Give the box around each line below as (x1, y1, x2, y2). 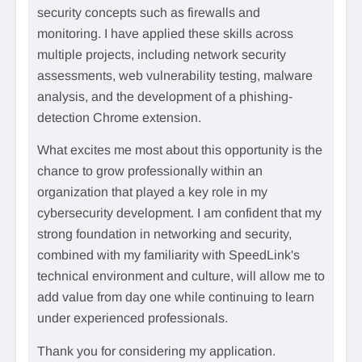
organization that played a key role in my (37, 185, 267, 200)
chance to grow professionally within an (37, 164, 263, 179)
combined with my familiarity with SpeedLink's (37, 248, 300, 263)
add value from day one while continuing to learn (37, 290, 314, 305)
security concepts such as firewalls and (37, 5, 260, 19)
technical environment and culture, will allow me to (37, 269, 325, 284)
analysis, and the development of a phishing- (37, 89, 293, 103)
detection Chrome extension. (37, 110, 201, 124)
